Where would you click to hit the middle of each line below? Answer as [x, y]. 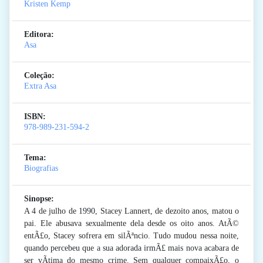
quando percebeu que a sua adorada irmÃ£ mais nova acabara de [131, 248]
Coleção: [39, 76]
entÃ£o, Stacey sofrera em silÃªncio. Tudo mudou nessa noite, [131, 236]
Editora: [39, 35]
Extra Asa [40, 86]
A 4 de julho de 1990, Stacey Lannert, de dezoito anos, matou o [131, 211]
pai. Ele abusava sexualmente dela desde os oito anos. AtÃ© [131, 224]
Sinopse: [39, 199]
